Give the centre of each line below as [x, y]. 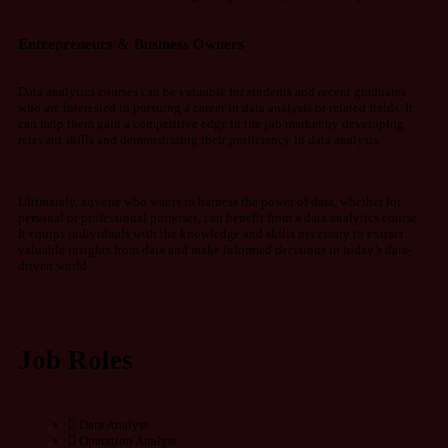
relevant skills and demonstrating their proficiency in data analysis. [199, 140]
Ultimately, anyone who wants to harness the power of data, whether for [209, 202]
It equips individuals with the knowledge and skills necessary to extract [211, 234]
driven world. [54, 266]
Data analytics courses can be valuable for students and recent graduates [212, 92]
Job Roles [75, 360]
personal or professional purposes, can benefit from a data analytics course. [219, 218]
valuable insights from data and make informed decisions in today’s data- [215, 250]
